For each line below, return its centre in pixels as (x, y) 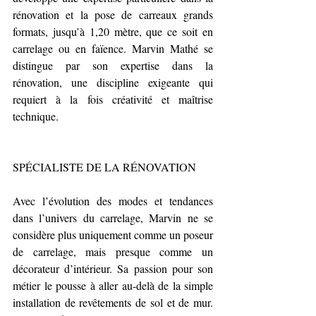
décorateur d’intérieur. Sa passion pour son (113, 268)
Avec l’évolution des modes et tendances (113, 201)
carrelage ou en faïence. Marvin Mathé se (113, 48)
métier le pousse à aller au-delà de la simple (113, 285)
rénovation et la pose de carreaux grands (113, 14)
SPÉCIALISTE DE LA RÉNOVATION (104, 167)
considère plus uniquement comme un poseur (113, 235)
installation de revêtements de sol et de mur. (113, 302)
